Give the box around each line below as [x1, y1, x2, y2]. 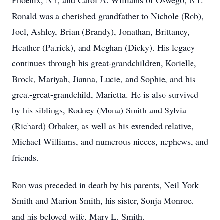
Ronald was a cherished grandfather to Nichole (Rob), [12, 10, 204, 22]
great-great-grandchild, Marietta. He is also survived [12, 88, 198, 100]
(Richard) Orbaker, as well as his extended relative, [12, 120, 193, 132]
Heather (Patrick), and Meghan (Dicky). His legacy [12, 41, 195, 53]
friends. [12, 151, 39, 163]
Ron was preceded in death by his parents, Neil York [12, 179, 199, 191]
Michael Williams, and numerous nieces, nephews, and [12, 136, 208, 147]
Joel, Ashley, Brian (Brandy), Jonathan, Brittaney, [12, 26, 190, 37]
